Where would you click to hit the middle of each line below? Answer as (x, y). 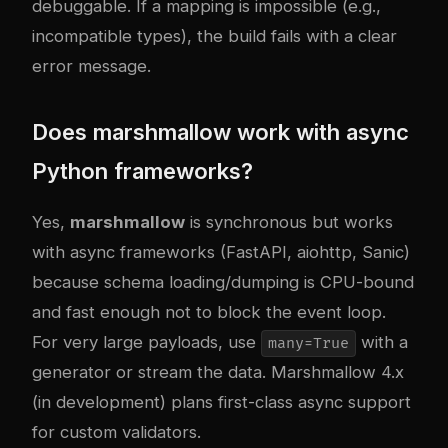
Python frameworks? (142, 171)
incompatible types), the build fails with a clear (214, 36)
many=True (308, 344)
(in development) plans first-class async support (221, 402)
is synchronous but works (289, 222)
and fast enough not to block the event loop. (209, 312)
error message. (91, 66)
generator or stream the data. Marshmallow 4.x (218, 372)
